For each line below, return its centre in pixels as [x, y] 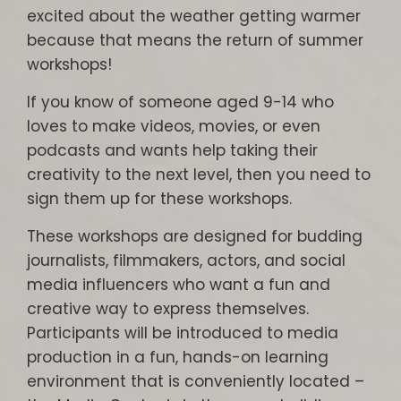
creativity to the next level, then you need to [199, 175]
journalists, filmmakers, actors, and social [186, 260]
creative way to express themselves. [168, 309]
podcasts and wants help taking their [172, 150]
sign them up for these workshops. [159, 199]
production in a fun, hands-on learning [178, 357]
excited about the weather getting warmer [194, 16]
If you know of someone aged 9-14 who [180, 102]
